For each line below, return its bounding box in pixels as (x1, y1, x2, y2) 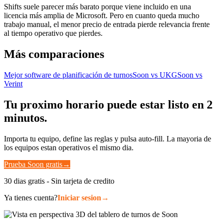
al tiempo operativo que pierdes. (4, 29, 103, 38)
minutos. (4, 111, 47, 124)
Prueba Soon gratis (4, 160, 62, 168)
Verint (4, 80, 23, 88)
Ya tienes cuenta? (4, 193, 57, 202)
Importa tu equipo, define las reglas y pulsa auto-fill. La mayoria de (4, 134, 211, 143)
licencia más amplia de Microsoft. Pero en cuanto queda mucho (4, 11, 199, 20)
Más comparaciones (4, 48, 104, 61)
